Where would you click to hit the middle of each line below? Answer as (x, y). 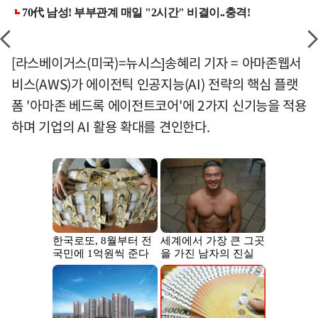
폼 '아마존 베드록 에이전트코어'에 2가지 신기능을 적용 (159, 105)
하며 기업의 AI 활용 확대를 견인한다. (111, 126)
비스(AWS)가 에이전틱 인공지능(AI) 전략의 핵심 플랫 (155, 84)
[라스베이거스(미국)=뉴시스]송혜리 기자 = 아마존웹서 (156, 62)
